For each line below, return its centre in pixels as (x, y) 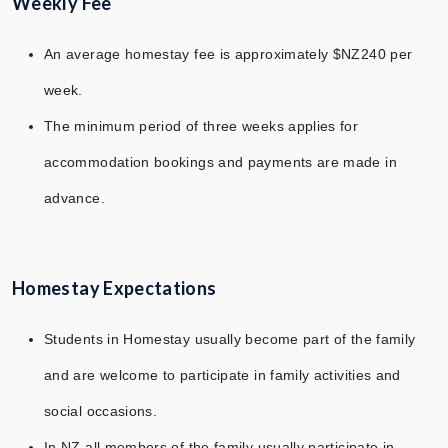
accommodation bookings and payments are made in (220, 162)
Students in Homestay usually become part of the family (230, 339)
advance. (74, 198)
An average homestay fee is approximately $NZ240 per (228, 54)
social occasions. (101, 411)
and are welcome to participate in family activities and (222, 375)
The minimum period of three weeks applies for (201, 126)
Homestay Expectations (114, 288)
